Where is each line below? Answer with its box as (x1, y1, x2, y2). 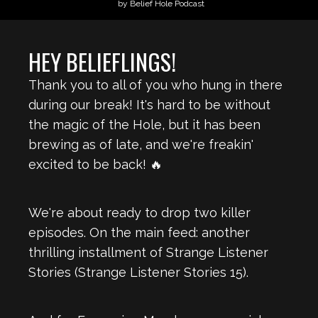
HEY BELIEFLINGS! (28, 45, 176, 78)
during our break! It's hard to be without (28, 97, 270, 112)
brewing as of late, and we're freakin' (28, 137, 253, 152)
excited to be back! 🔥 (28, 157, 163, 172)
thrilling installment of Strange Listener (28, 245, 268, 260)
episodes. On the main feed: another (28, 225, 250, 240)
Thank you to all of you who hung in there (28, 77, 283, 92)
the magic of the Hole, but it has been (28, 117, 261, 132)
